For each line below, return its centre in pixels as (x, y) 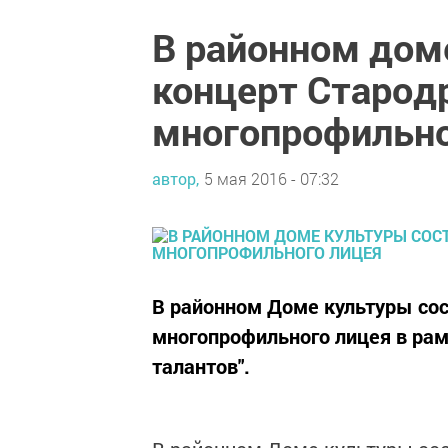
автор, (175, 178)
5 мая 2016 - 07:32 (271, 178)
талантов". (201, 366)
